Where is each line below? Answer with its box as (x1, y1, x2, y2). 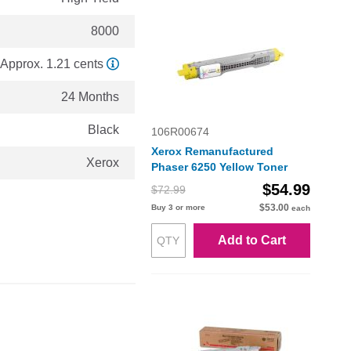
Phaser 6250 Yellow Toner (150, 161, 288, 174)
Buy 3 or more (150, 203, 205, 212)
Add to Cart (217, 233, 286, 248)
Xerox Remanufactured (150, 145, 273, 158)
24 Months (61, 90, 119, 104)
